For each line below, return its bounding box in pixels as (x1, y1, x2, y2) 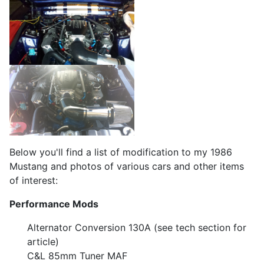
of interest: (9, 174, 58, 186)
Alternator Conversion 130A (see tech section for (27, 221, 246, 233)
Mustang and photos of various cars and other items (9, 160, 244, 172)
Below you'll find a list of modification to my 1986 (9, 146, 232, 158)
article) (27, 235, 59, 247)
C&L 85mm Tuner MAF (27, 249, 127, 262)
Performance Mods (9, 197, 98, 210)
